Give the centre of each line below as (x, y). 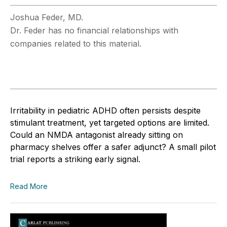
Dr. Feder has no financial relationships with (94, 30)
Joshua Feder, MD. (47, 17)
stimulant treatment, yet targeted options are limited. (110, 122)
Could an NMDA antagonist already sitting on (97, 135)
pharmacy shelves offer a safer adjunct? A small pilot (113, 147)
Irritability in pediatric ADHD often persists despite (105, 110)
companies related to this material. (76, 43)
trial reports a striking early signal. (75, 159)
